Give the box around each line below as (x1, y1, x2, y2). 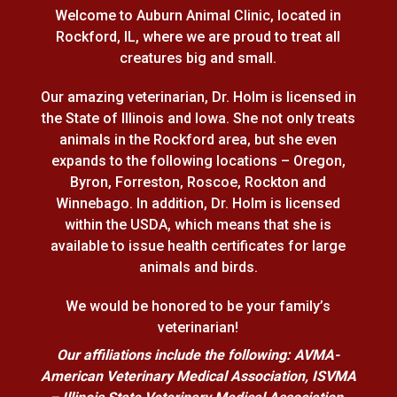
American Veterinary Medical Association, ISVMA (40, 368, 356, 385)
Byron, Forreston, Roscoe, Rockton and (70, 174, 327, 191)
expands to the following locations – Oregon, (51, 152, 346, 170)
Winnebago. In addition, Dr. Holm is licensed (56, 195, 341, 213)
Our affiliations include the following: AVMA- (57, 346, 340, 364)
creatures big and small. (120, 50, 277, 67)
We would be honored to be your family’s (66, 298, 331, 315)
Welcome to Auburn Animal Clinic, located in (55, 7, 342, 25)
